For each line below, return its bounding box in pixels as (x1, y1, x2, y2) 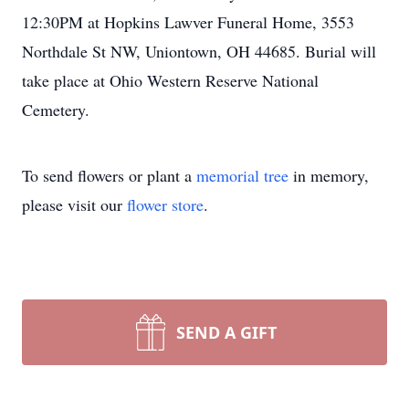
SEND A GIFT (176, 321, 277, 343)
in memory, (288, 164, 369, 186)
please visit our (22, 194, 127, 215)
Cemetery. (22, 99, 89, 121)
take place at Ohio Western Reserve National (22, 69, 319, 91)
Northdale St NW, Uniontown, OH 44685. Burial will (22, 40, 376, 62)
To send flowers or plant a (22, 164, 196, 186)
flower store (127, 194, 204, 215)
